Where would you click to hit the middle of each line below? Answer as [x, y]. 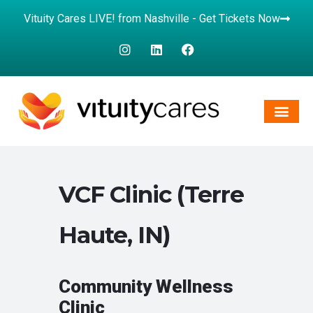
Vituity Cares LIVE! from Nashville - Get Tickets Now [152, 19]
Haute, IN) [115, 235]
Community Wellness [146, 287]
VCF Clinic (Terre [151, 195]
